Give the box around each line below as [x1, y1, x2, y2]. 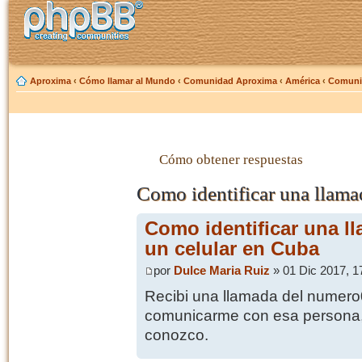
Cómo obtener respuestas [158, 151, 303, 167]
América [285, 76, 320, 86]
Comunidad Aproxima [183, 76, 277, 86]
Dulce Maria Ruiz [173, 263, 270, 277]
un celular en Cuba [144, 238, 319, 260]
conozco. [144, 326, 208, 343]
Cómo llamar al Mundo [79, 76, 175, 86]
